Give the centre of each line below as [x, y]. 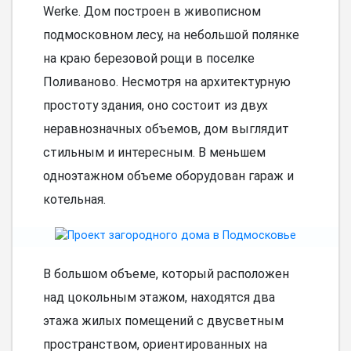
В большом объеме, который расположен [166, 274]
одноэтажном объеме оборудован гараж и [168, 175]
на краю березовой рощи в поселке [148, 58]
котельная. [74, 199]
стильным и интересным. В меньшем [154, 152]
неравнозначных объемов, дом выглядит [166, 128]
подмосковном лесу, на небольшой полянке [171, 34]
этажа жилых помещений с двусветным [163, 321]
